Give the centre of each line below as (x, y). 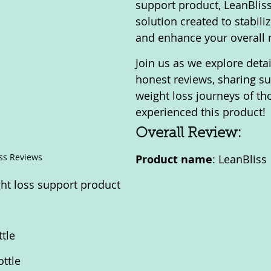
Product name (174, 159)
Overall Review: (188, 134)
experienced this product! (201, 112)
